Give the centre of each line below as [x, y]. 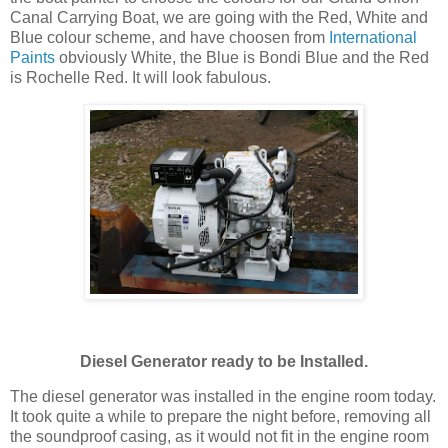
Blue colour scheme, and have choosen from [169, 38]
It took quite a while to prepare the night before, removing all [220, 417]
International [373, 38]
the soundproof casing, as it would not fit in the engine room [219, 437]
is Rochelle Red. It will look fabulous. [140, 78]
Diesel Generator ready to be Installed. [224, 361]
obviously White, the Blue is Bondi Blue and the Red [242, 58]
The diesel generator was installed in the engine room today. [223, 397]
